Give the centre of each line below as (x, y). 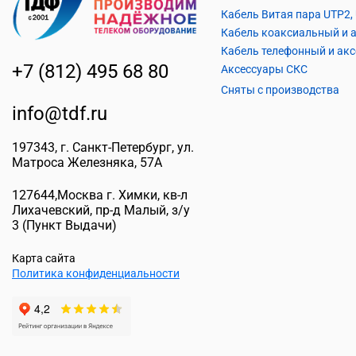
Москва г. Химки (107, 195)
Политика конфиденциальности (96, 273)
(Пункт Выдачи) (68, 225)
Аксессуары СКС (264, 69)
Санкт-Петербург (122, 147)
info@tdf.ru (60, 113)
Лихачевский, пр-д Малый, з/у (101, 210)
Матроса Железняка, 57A (87, 162)
